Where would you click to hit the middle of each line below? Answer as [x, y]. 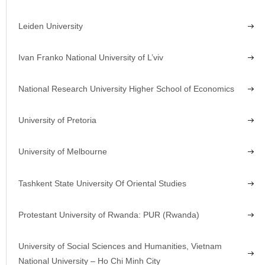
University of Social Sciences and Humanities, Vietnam [120, 246]
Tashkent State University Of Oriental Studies [102, 183]
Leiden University [51, 26]
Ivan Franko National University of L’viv [91, 57]
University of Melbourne [63, 152]
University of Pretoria [57, 120]
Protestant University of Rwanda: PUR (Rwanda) [109, 214]
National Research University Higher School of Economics [126, 89]
